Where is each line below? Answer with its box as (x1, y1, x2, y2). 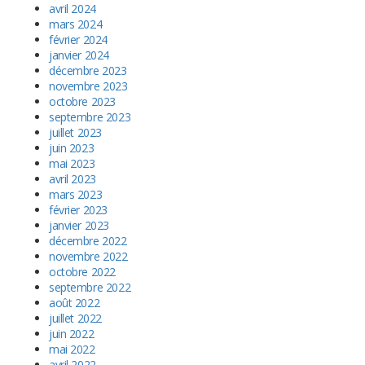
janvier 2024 (49, 47, 109, 64)
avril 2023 (49, 171, 96, 187)
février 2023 (49, 202, 108, 218)
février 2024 (49, 32, 108, 48)
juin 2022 (49, 326, 95, 342)
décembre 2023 (49, 63, 127, 79)
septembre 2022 (49, 279, 131, 296)
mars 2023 (49, 187, 103, 203)
